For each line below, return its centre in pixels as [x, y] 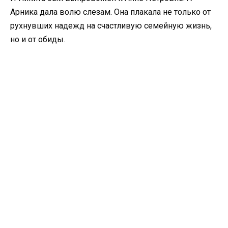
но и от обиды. [38, 39]
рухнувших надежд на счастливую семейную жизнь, [111, 25]
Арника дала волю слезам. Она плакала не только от [110, 12]
